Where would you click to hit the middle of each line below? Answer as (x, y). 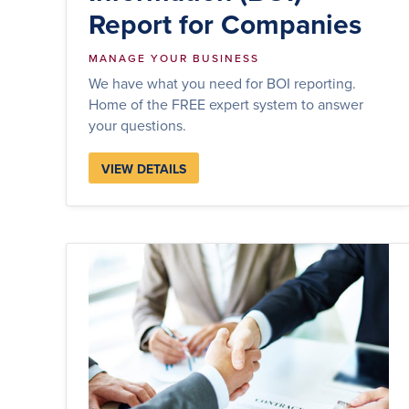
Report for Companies (225, 24)
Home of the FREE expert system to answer (226, 104)
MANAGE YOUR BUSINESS (174, 58)
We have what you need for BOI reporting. (222, 83)
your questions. (137, 125)
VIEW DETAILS (144, 168)
